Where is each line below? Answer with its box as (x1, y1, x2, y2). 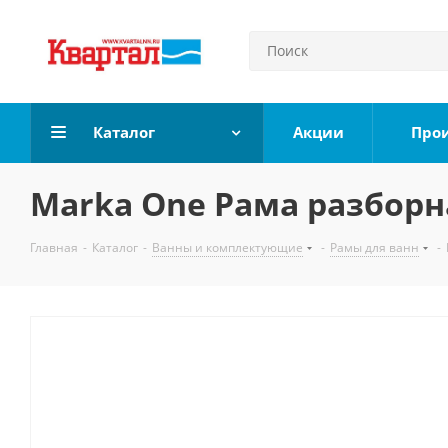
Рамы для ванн (330, 239, 419, 256)
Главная (30, 239, 78, 256)
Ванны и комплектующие (152, 239, 303, 256)
